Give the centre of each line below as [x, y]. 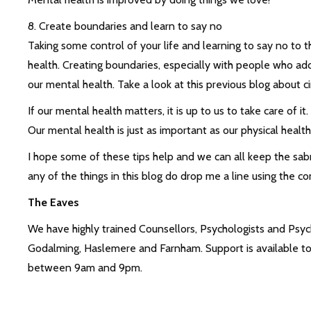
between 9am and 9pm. [85, 268]
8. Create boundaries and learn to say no [125, 26]
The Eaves [53, 203]
